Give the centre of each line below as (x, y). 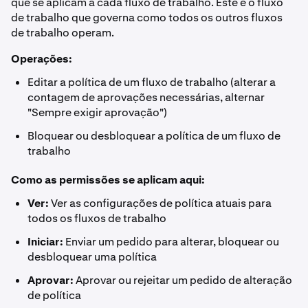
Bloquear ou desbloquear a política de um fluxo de (154, 136)
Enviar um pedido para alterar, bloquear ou (171, 242)
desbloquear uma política (92, 257)
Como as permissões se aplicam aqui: (108, 180)
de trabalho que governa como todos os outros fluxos (147, 18)
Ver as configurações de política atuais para (160, 203)
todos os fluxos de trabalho (97, 218)
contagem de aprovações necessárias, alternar (146, 97)
